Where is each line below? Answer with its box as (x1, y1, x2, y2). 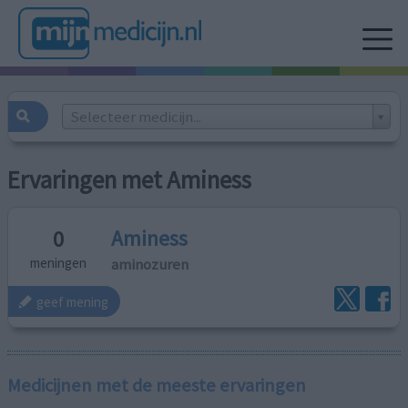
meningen (30, 254, 87, 272)
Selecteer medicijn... (69, 106, 201, 127)
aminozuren (111, 253, 189, 274)
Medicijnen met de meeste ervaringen (7, 372, 307, 397)
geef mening (36, 292, 109, 311)
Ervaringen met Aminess (7, 165, 252, 196)
